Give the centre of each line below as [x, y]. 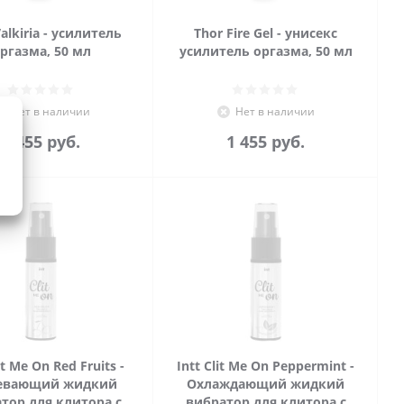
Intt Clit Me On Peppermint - [266, 366]
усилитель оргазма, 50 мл [266, 51]
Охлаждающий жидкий [266, 384]
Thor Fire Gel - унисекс [266, 33]
